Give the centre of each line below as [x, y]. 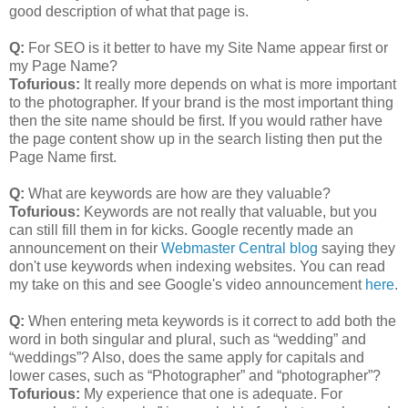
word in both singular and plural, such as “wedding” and [188, 339]
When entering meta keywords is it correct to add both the [212, 321]
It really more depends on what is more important [238, 84]
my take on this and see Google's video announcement [187, 284]
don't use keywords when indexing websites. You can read [197, 266]
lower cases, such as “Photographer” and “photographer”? [195, 375]
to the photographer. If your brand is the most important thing [201, 102]
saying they [357, 248]
